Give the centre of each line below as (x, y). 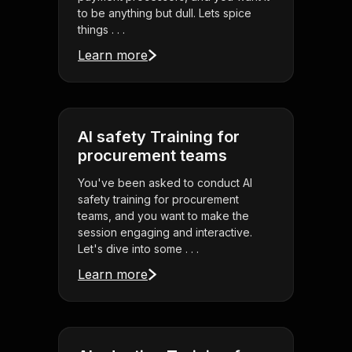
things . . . (101, 30)
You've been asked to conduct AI (165, 183)
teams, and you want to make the (163, 216)
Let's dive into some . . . (138, 249)
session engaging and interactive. (165, 233)
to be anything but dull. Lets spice (165, 13)
